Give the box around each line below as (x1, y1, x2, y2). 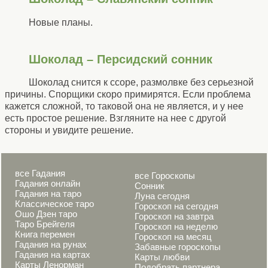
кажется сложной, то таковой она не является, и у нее (5, 101, 243, 112)
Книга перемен (15, 229, 75, 239)
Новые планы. (29, 17, 93, 28)
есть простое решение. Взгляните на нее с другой (5, 113, 226, 124)
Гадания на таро (15, 188, 81, 199)
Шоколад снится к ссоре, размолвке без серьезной (29, 77, 254, 88)
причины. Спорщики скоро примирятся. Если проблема (5, 89, 251, 100)
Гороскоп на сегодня (135, 201, 218, 211)
